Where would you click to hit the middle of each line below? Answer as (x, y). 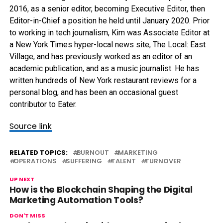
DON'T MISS (27, 216)
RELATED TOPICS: (38, 153)
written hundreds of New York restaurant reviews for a (103, 80)
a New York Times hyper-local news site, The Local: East (107, 45)
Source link (30, 126)
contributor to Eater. (43, 104)
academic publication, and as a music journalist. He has (104, 68)
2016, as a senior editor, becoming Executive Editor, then (107, 9)
